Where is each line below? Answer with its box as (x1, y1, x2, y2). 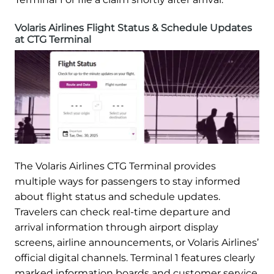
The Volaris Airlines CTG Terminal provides (15, 160, 216, 172)
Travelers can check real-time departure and (15, 206, 231, 218)
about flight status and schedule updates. (15, 191, 220, 203)
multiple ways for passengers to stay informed (15, 176, 240, 188)
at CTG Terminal (15, 33, 91, 45)
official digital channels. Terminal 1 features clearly (15, 252, 255, 264)
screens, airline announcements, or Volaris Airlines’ (15, 237, 259, 249)
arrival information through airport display (15, 221, 218, 234)
